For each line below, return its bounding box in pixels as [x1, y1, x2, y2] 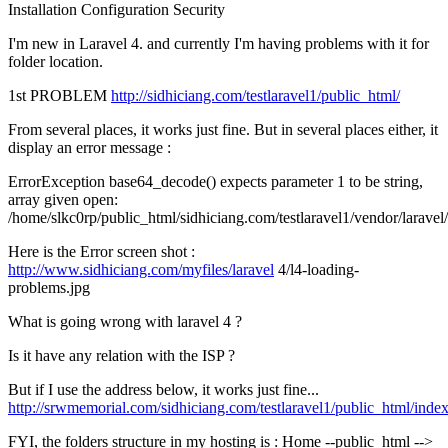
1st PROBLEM [8, 87, 111, 105]
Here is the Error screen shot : [8, 243, 195, 261]
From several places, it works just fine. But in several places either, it [8, 121, 438, 139]
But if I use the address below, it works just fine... [8, 381, 319, 399]
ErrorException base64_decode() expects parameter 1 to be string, [8, 173, 423, 191]
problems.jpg [8, 279, 90, 297]
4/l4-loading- [274, 261, 359, 279]
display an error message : [8, 139, 171, 157]
